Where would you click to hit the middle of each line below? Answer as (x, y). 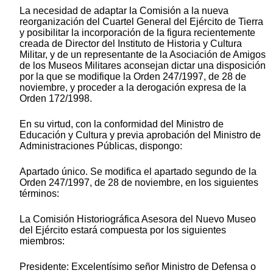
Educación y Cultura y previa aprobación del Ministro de (140, 135)
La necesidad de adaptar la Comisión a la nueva (124, 11)
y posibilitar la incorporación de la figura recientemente (137, 33)
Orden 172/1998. (56, 99)
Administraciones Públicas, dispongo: (101, 146)
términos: (39, 194)
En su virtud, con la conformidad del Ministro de (122, 124)
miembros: (42, 241)
